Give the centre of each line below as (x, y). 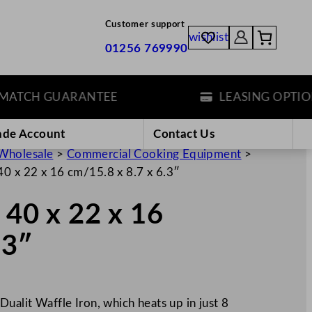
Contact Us (184, 134)
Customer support (145, 25)
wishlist (209, 38)
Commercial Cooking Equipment (154, 154)
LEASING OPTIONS (246, 97)
